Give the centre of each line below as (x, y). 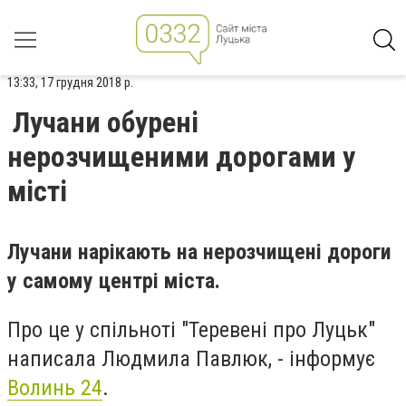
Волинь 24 (55, 387)
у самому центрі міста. (114, 281)
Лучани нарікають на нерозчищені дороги (199, 252)
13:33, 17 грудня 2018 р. (70, 82)
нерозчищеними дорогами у (181, 157)
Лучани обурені (106, 122)
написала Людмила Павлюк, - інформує (191, 358)
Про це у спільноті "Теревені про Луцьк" (191, 329)
